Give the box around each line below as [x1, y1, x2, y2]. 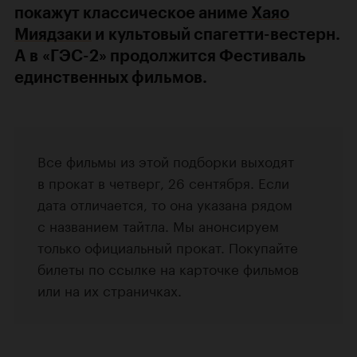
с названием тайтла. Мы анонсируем [37, 214, 279, 236]
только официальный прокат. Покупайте [37, 236, 298, 257]
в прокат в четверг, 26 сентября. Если [37, 171, 289, 193]
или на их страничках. [37, 279, 182, 300]
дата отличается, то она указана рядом [37, 193, 292, 214]
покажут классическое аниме [14, 3, 251, 23]
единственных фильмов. [14, 68, 207, 88]
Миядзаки [14, 25, 92, 45]
